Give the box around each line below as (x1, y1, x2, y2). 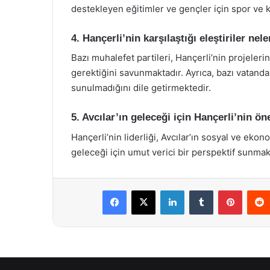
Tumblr (213, 184, 238, 195)
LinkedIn (184, 184, 215, 195)
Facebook (126, 184, 163, 195)
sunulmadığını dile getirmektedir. (71, 82, 211, 93)
